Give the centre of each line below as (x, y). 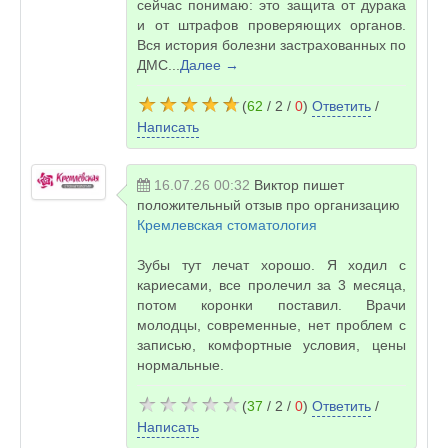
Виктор (276, 185)
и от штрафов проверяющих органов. (271, 25)
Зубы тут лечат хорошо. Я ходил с (271, 265)
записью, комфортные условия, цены (271, 345)
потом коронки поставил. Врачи (271, 305)
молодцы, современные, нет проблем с (271, 325)
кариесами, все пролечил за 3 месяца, (271, 285)
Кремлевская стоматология (227, 225)
